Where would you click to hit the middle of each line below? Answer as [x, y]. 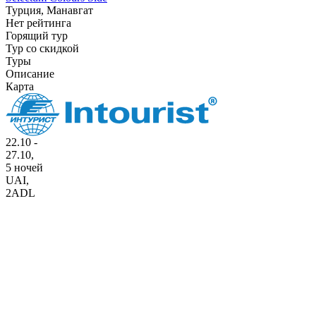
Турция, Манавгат [49, 10]
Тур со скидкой [42, 48]
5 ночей [24, 167]
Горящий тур [37, 35]
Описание [30, 73]
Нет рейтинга [38, 23]
